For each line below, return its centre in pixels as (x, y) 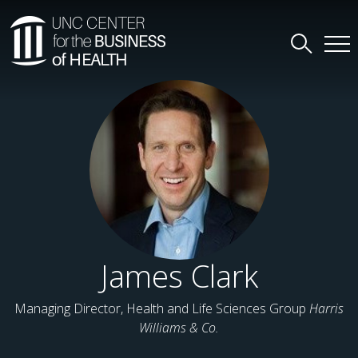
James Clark (179, 276)
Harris (326, 308)
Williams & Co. (179, 328)
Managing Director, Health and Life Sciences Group (162, 308)
